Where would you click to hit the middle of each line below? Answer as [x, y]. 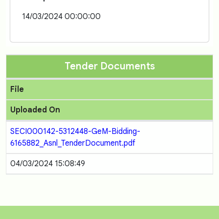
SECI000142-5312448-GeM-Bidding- [75, 131]
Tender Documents [109, 66]
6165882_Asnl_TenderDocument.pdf [73, 143]
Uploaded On [35, 110]
